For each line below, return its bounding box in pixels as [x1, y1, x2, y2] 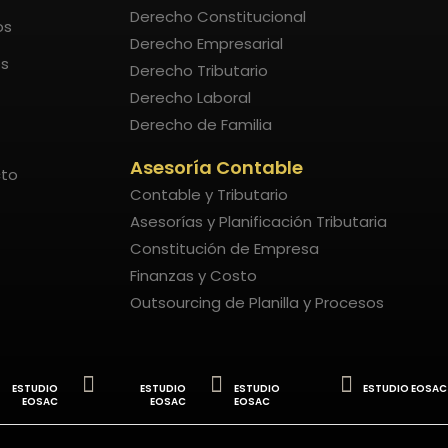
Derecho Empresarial [130, 33, 284, 55]
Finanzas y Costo [130, 265, 258, 287]
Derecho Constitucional [130, 6, 307, 28]
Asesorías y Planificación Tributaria [130, 211, 388, 233]
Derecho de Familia [130, 114, 273, 136]
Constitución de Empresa [130, 238, 320, 260]
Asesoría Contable [130, 155, 304, 181]
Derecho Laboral [130, 87, 252, 109]
